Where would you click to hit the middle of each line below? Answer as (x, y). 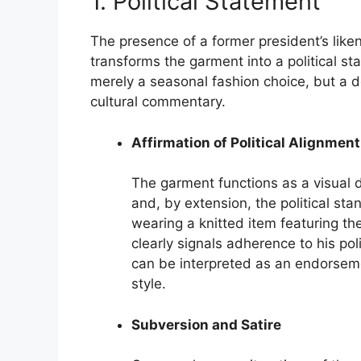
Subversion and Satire (206, 324)
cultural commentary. (158, 102)
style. (149, 284)
